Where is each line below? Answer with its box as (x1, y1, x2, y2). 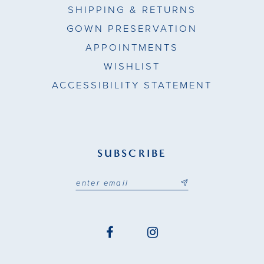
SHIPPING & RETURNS (68, 4, 196, 16)
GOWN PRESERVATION (66, 22, 198, 35)
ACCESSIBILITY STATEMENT (52, 79, 212, 91)
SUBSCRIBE (97, 147, 167, 160)
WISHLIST (104, 60, 160, 72)
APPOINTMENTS (85, 41, 179, 54)
